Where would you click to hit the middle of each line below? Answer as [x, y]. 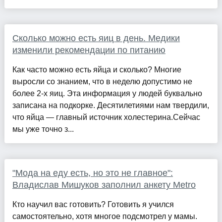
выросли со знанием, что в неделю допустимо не [102, 81]
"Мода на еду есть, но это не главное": [92, 173]
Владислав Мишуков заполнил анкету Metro [104, 185]
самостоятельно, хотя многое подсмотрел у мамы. [105, 216]
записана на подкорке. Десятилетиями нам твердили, [111, 105]
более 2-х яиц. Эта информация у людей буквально [107, 93]
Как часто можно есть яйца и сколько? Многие [97, 69]
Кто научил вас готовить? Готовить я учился [93, 204]
